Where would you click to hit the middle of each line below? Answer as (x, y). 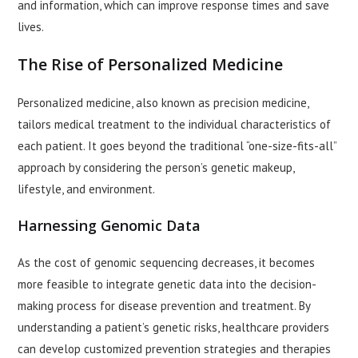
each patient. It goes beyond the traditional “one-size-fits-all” (177, 146)
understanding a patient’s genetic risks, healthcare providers (174, 328)
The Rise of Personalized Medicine (151, 65)
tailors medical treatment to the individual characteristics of (175, 125)
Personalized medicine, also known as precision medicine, (163, 103)
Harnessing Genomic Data (109, 226)
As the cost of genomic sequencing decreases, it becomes (167, 263)
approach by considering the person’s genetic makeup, (156, 168)
